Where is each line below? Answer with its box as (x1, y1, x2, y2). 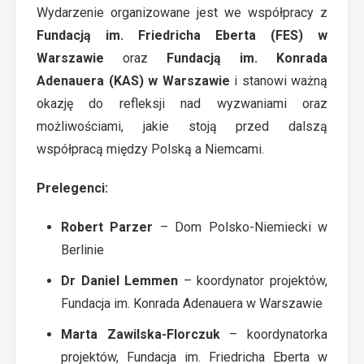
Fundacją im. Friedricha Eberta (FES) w (37, 28, 327, 43)
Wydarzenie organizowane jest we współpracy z (37, 5, 327, 20)
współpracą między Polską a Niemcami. (37, 141, 264, 157)
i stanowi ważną (229, 73, 327, 89)
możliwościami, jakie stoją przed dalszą (37, 119, 327, 134)
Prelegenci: (37, 180, 108, 196)
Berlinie (61, 242, 104, 258)
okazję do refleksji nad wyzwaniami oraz (37, 96, 327, 111)
